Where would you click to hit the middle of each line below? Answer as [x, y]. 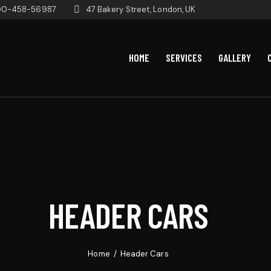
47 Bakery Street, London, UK [141, 10]
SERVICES [184, 58]
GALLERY [235, 58]
